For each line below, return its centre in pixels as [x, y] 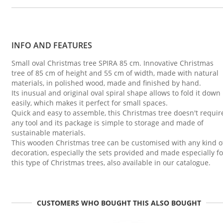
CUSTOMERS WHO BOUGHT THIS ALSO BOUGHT [119, 203]
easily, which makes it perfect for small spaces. [90, 103]
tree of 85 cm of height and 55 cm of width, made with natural [115, 73]
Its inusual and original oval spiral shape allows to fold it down [116, 93]
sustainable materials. [49, 133]
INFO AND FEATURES [52, 46]
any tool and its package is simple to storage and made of [108, 123]
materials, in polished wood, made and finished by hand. [106, 83]
